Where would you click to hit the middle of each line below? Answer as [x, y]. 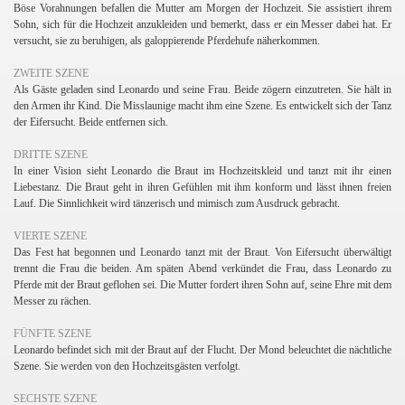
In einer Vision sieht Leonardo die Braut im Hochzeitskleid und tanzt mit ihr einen [202, 170]
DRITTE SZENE [51, 154]
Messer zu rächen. [52, 301]
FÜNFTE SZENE [52, 333]
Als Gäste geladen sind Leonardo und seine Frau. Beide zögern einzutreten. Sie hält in [202, 89]
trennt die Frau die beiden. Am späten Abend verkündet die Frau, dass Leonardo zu [202, 268]
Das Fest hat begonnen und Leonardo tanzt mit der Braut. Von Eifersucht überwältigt [202, 252]
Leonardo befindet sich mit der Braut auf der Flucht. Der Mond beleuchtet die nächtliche [202, 349]
